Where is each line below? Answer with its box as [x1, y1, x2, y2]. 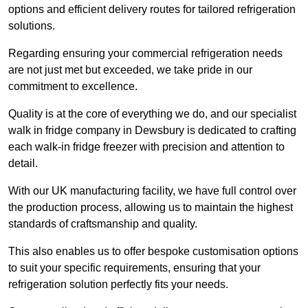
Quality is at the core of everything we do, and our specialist [8, 108, 296, 120]
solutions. [8, 20, 55, 32]
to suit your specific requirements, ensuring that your [8, 262, 261, 274]
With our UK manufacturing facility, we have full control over [8, 185, 296, 197]
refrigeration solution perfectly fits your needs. [8, 278, 228, 291]
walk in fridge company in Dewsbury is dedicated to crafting [8, 124, 296, 137]
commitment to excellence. [8, 80, 140, 93]
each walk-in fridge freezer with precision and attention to [8, 141, 285, 153]
